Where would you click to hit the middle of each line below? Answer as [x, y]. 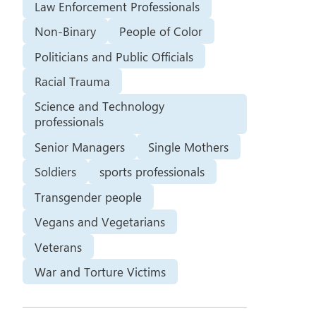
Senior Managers [79, 146]
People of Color [161, 31]
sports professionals [152, 172]
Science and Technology [99, 106]
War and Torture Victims [100, 272]
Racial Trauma [72, 81]
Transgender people [88, 196]
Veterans [58, 247]
